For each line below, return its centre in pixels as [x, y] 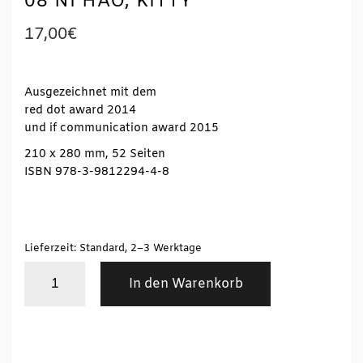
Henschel [49, 288]
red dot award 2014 [80, 111]
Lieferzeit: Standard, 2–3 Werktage [113, 249]
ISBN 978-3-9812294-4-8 [97, 173]
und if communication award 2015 [122, 129]
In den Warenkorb [186, 284]
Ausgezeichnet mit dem [90, 93]
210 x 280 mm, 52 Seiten [95, 155]
